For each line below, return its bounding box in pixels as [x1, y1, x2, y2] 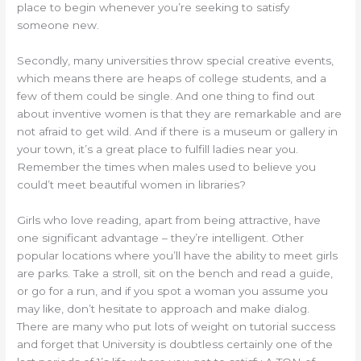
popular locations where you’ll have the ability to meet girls [17, 248, 338, 262]
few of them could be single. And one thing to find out [17, 89, 316, 102]
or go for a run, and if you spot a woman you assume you [17, 284, 329, 297]
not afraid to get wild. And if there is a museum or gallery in [17, 124, 338, 138]
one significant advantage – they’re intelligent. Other [17, 230, 305, 244]
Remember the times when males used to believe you [17, 160, 317, 173]
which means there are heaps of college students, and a [17, 71, 327, 85]
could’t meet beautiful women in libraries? [17, 177, 247, 191]
